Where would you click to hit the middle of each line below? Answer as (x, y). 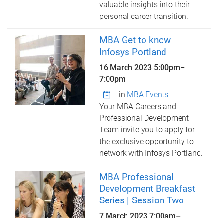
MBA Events (148, 95)
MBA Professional (137, 177)
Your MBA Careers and (138, 106)
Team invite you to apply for (147, 130)
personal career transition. (144, 16)
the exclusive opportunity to (147, 141)
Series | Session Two (142, 200)
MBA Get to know (135, 40)
